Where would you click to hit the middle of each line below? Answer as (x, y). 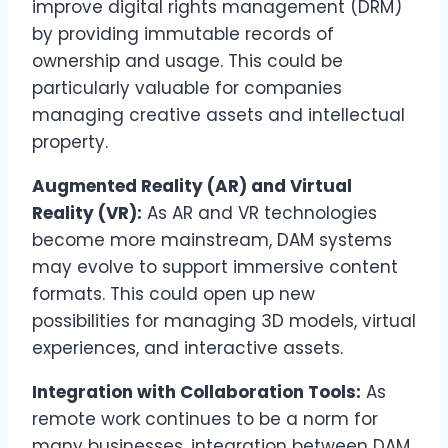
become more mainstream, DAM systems (212, 239)
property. (70, 141)
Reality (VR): (87, 212)
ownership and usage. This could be (187, 60)
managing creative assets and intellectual (218, 114)
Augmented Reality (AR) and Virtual (192, 185)
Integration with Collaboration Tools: (196, 391)
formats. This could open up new (173, 293)
